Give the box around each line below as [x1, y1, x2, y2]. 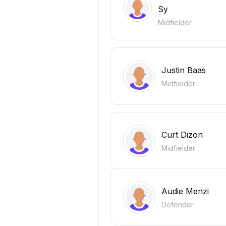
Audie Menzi [161, 186, 209, 196]
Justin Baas [161, 65, 206, 75]
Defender [161, 200, 194, 209]
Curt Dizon [161, 129, 203, 140]
